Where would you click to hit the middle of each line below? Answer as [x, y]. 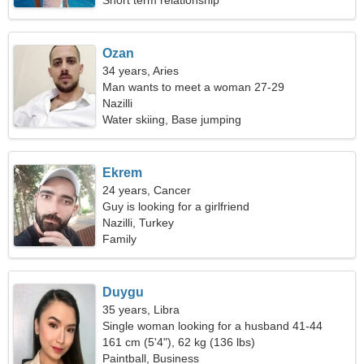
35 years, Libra [141, 310]
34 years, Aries [141, 71]
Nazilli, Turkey [139, 223]
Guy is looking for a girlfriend [176, 206]
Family [120, 239]
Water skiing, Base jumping [172, 119]
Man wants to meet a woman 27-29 [194, 87]
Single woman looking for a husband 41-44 [213, 326]
